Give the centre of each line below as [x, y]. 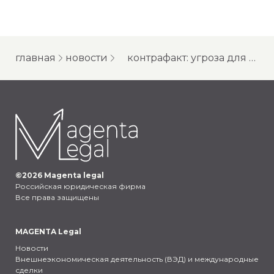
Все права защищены [57, 197]
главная [35, 58]
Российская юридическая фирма [80, 186]
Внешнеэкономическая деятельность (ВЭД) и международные [137, 259]
